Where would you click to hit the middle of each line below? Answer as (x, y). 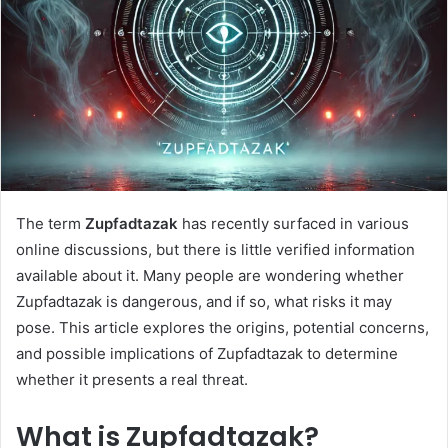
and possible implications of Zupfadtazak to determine (207, 354)
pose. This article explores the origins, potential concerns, (222, 328)
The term (50, 224)
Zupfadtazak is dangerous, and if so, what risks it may (204, 302)
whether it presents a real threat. (132, 380)
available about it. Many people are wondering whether (210, 276)
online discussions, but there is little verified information (215, 250)
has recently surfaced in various (293, 224)
